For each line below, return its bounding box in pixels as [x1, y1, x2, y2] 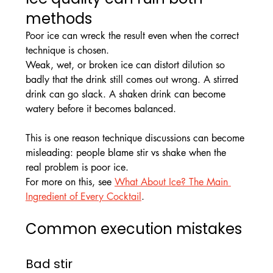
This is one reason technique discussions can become [25, 132, 247, 145]
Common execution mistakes [25, 219, 242, 239]
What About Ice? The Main [114, 175, 231, 189]
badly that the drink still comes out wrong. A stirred [25, 73, 241, 87]
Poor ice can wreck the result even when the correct [25, 29, 242, 43]
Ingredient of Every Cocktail [25, 190, 141, 204]
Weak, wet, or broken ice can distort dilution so [25, 58, 228, 72]
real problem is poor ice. [25, 161, 129, 174]
